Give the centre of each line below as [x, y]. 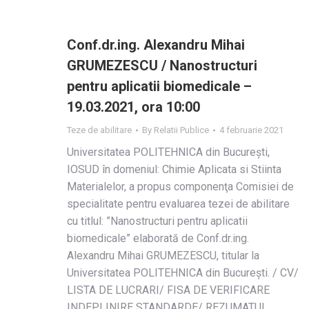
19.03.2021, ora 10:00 [133, 107]
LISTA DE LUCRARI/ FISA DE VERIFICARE [168, 290]
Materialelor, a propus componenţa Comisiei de [180, 187]
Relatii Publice [181, 130]
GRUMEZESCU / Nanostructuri [162, 66]
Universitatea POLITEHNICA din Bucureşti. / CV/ [183, 273]
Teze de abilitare [99, 130]
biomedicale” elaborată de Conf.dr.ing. [158, 238]
